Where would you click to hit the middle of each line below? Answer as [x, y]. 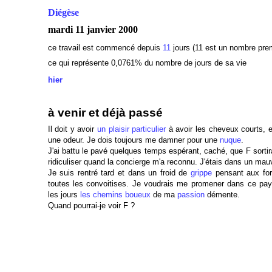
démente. [222, 195]
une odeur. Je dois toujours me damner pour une [134, 140]
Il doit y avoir [72, 129]
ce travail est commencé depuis [105, 48]
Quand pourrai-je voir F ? [91, 206]
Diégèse [63, 12]
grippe [201, 173]
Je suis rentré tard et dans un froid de [119, 173]
